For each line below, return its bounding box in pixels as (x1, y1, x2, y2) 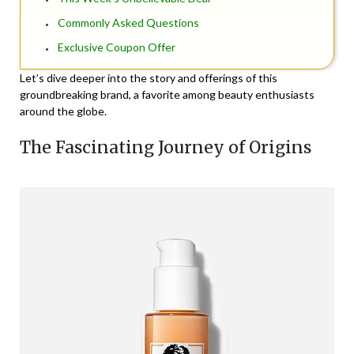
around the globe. (20, 104, 107, 119)
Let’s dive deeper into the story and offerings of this (20, 71, 277, 85)
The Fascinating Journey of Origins (20, 137, 311, 159)
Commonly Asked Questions (58, 16, 199, 30)
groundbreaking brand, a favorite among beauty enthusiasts (20, 88, 314, 102)
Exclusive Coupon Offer (58, 40, 175, 55)
